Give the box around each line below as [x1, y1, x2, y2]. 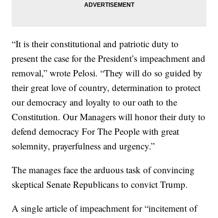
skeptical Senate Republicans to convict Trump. [12, 178, 188, 191]
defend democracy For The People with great [12, 125, 180, 138]
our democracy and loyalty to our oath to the [12, 96, 178, 109]
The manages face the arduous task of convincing [12, 163, 195, 176]
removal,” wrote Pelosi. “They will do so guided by [12, 67, 203, 79]
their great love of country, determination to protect [12, 81, 201, 94]
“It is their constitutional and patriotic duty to [12, 37, 179, 50]
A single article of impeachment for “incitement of [12, 202, 198, 215]
